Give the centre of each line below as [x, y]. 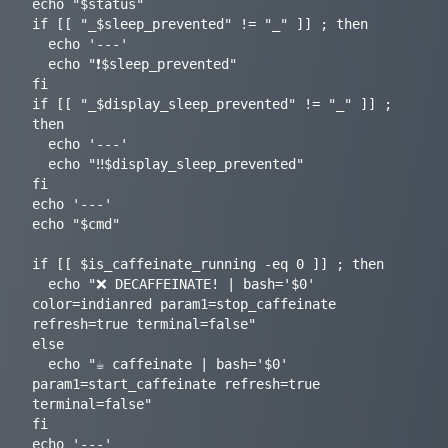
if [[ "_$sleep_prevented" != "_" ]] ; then [200, 24]
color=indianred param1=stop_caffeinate [184, 304]
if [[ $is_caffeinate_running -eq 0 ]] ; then [208, 264]
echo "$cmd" [76, 224]
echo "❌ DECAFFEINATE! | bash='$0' [40, 284]
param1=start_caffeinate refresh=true [176, 384]
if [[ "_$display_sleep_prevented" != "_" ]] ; [212, 104]
